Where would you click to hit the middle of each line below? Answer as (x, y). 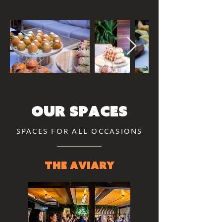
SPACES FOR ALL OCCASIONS (79, 131)
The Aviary (79, 165)
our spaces (79, 111)
